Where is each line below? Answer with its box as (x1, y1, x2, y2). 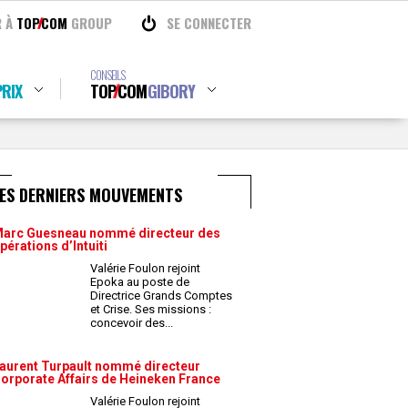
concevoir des (90, 316, 168, 330)
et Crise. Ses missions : (90, 302, 211, 316)
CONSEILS (89, 66, 125, 84)
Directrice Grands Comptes (90, 289, 232, 302)
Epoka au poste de (90, 275, 189, 289)
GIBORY (147, 79, 195, 103)
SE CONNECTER (167, 13, 251, 33)
